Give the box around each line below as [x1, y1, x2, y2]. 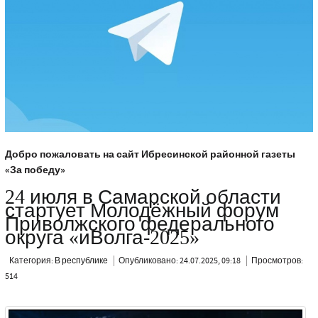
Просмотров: [251, 256, 303, 267]
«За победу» [4, 163, 65, 178]
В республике [54, 256, 108, 267]
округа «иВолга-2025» [4, 227, 199, 250]
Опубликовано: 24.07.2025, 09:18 [118, 256, 242, 267]
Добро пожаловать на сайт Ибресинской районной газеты [4, 148, 295, 163]
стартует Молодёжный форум [4, 200, 279, 223]
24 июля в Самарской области [4, 187, 281, 209]
